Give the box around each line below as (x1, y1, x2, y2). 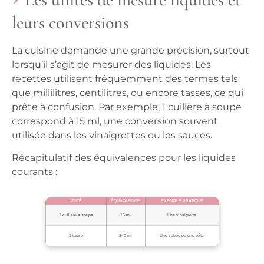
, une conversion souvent (100, 115, 218, 127)
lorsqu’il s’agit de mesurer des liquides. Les (12, 58, 211, 70)
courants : (12, 166, 57, 177)
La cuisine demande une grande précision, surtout (12, 44, 249, 56)
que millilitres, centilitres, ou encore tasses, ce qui (12, 87, 243, 98)
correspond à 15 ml (12, 115, 100, 127)
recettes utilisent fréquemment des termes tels (12, 72, 238, 84)
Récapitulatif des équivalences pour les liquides (12, 152, 236, 163)
